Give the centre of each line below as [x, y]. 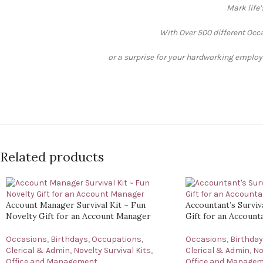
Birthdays [69, 239]
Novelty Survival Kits [112, 250]
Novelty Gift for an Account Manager [78, 216]
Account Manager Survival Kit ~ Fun [76, 205]
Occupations [117, 239]
